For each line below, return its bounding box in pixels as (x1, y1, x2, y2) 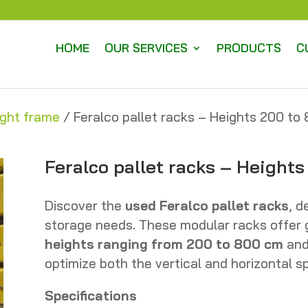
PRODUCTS (217, 40, 282, 55)
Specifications (44, 287, 137, 305)
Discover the (44, 197, 125, 214)
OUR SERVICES (104, 40, 188, 55)
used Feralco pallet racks (124, 197, 289, 214)
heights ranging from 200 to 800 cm (44, 236, 283, 253)
